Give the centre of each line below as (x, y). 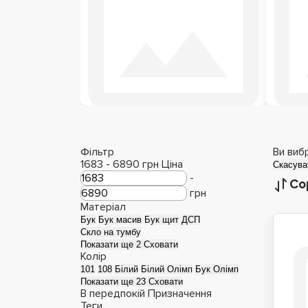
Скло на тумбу (111, 232)
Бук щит (162, 220)
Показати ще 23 (114, 282)
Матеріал (103, 207)
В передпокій (113, 294)
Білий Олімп (167, 269)
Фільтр (99, 152)
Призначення (180, 294)
